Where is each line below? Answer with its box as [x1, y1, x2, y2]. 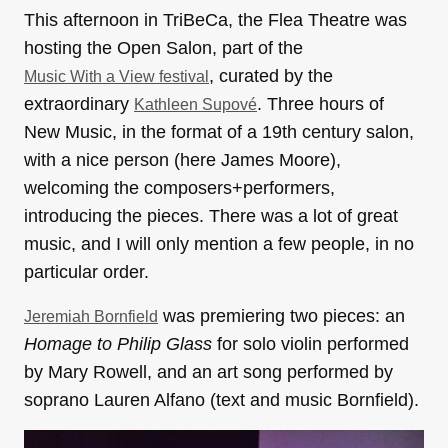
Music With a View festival [24, 68, 209, 85]
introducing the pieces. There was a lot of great [24, 206, 398, 226]
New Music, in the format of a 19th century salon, [24, 122, 414, 142]
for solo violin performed [212, 334, 409, 354]
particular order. [24, 262, 149, 282]
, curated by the [209, 66, 333, 86]
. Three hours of [257, 94, 384, 114]
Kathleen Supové [134, 96, 257, 113]
